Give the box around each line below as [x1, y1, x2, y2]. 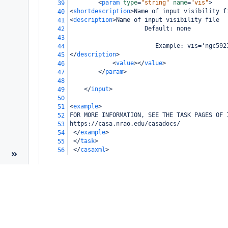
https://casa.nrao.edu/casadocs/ [70, 120, 180, 127]
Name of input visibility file [116, 16, 219, 23]
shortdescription [73, 8, 130, 15]
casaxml [80, 146, 105, 153]
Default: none [70, 25, 191, 32]
